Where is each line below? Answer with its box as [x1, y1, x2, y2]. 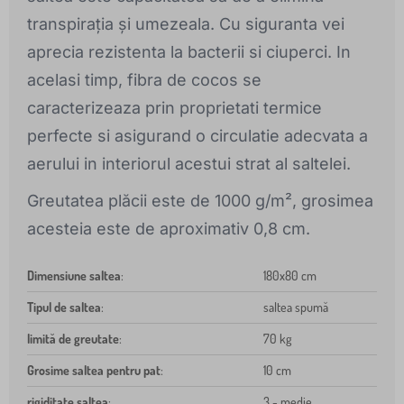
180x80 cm [263, 268, 317, 284]
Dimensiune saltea [27, 268, 121, 284]
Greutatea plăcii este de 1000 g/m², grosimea [27, 191, 373, 211]
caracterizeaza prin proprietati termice [27, 98, 322, 118]
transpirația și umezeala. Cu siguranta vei [27, 14, 344, 34]
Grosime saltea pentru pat [27, 363, 161, 379]
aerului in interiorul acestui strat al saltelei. [27, 154, 351, 174]
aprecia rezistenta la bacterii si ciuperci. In [27, 42, 351, 62]
